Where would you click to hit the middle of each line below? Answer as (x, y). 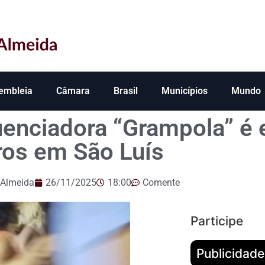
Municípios (185, 91)
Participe (216, 221)
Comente (161, 183)
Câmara (73, 91)
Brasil (126, 91)
